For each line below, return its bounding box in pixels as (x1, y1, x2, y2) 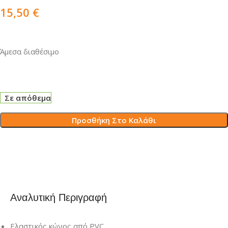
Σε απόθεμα (5, 93, 51, 103)
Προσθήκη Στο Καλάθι (72, 115, 156, 126)
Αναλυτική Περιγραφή (10, 192, 107, 204)
